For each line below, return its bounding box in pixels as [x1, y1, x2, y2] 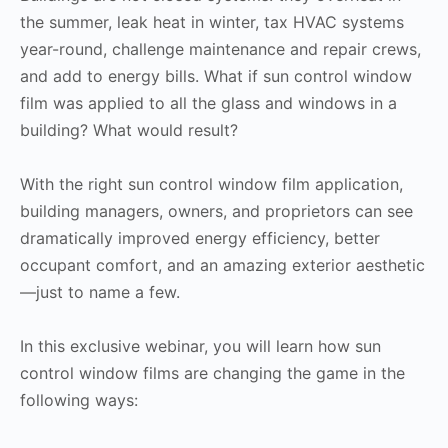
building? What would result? [20, 119, 238, 140]
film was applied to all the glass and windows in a [20, 92, 397, 113]
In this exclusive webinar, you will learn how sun [20, 335, 381, 356]
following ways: [20, 389, 138, 410]
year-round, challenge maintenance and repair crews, [20, 38, 421, 59]
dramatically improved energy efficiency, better [20, 227, 380, 248]
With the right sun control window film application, [20, 173, 403, 194]
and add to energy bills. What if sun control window [20, 65, 412, 86]
